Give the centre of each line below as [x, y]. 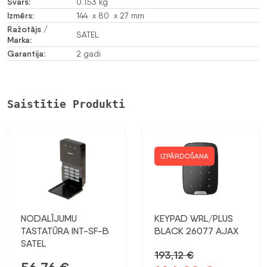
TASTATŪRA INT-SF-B [65, 231]
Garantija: [26, 53]
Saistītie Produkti [66, 104]
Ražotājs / [27, 29]
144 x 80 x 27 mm [110, 15]
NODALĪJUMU [49, 218]
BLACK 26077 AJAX [196, 231]
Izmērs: [21, 15]
